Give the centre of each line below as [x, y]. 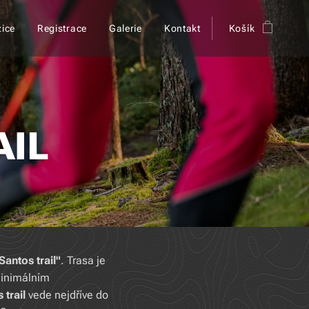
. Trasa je [83, 260]
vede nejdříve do [67, 295]
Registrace [62, 28]
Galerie [125, 28]
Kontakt [182, 28]
